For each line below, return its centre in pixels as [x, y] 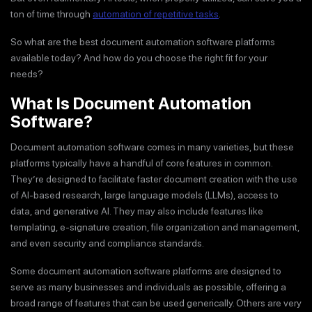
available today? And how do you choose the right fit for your [139, 58]
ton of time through [52, 14]
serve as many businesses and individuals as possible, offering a [148, 287]
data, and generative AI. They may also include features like [137, 211]
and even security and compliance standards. [107, 243]
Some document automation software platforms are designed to [146, 271]
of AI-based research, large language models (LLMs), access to [145, 195]
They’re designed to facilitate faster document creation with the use [154, 179]
